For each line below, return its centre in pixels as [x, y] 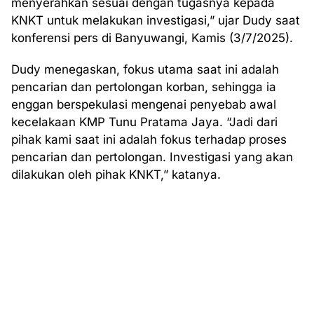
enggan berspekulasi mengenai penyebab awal [144, 104]
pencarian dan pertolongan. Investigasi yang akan [152, 157]
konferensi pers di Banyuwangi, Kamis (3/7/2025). [152, 38]
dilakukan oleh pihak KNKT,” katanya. [116, 175]
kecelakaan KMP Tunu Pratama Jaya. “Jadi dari [144, 122]
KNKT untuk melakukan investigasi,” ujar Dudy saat [156, 20]
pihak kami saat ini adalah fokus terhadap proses [149, 139]
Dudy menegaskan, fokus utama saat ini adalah [145, 69]
